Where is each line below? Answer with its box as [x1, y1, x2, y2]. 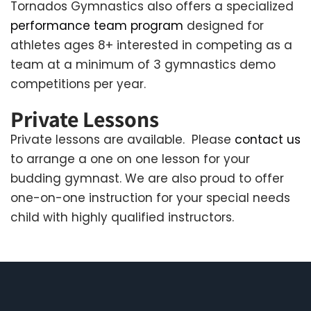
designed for [183, 17, 264, 34]
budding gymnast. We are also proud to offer [10, 169, 284, 187]
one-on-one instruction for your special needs [10, 189, 290, 206]
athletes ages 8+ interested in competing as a [10, 36, 292, 53]
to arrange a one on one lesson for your [10, 150, 250, 167]
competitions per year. [10, 75, 149, 92]
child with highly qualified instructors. [10, 208, 234, 226]
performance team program [10, 17, 183, 34]
